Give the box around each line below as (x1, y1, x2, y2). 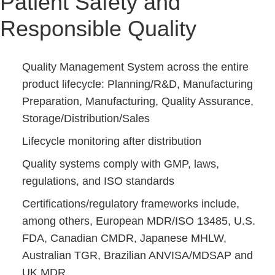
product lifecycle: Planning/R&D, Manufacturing (22, 78, 253, 90)
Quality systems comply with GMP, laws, (22, 158, 219, 170)
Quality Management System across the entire (22, 61, 249, 73)
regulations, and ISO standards (22, 175, 174, 187)
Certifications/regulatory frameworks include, (22, 198, 239, 210)
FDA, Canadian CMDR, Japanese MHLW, (22, 232, 227, 244)
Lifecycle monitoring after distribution (22, 135, 201, 147)
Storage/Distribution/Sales (22, 112, 150, 125)
